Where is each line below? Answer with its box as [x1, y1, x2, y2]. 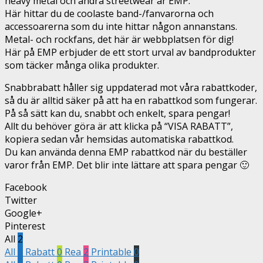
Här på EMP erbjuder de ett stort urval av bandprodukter [5, 45, 256, 59]
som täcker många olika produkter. [5, 58, 159, 72]
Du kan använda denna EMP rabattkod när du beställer [5, 145, 247, 159]
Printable [91, 245, 134, 258]
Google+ [5, 206, 42, 220]
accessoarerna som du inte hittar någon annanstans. [5, 19, 237, 33]
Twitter [5, 193, 37, 207]
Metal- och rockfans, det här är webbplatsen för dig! [5, 32, 234, 46]
